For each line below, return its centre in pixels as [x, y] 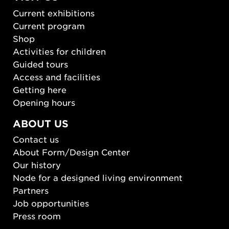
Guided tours [40, 64]
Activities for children [59, 51]
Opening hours [44, 102]
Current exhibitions [54, 13]
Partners [31, 190]
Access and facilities [56, 76]
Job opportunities [51, 203]
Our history [37, 165]
